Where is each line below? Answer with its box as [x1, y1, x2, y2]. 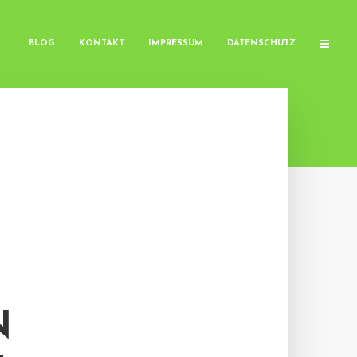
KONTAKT [79, 39, 124, 48]
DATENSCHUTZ [227, 39, 296, 48]
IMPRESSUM [148, 39, 203, 48]
